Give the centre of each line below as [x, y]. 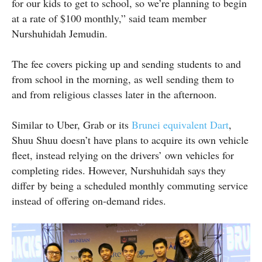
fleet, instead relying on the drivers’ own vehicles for [123, 155]
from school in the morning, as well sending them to [123, 79]
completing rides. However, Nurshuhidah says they [119, 170]
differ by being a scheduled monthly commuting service [130, 185]
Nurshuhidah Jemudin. [60, 33]
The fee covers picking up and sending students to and [126, 63]
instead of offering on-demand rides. [89, 200]
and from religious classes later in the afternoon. [114, 94]
